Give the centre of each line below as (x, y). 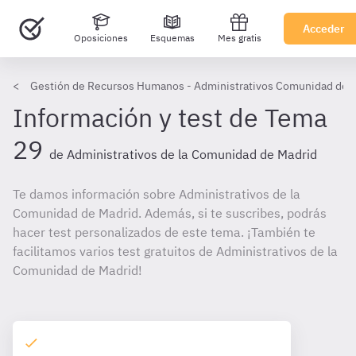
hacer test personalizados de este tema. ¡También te (164, 232)
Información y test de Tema (170, 118)
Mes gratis (239, 38)
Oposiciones (101, 38)
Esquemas (172, 38)
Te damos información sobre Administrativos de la (157, 194)
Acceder (324, 29)
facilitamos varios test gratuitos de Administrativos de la (175, 251)
